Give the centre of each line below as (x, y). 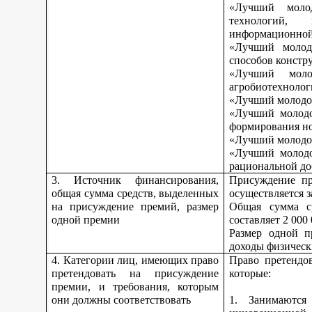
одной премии (86, 220)
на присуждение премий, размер (135, 206)
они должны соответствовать (122, 300)
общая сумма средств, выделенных (135, 193)
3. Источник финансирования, (135, 180)
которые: (250, 273)
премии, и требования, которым (135, 287)
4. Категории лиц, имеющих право (135, 260)
